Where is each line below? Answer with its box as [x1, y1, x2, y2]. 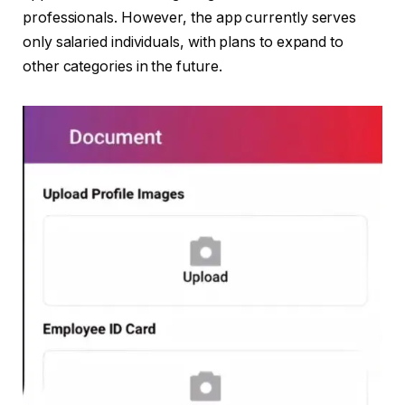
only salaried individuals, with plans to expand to [23, 33, 344, 51]
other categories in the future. [23, 57, 222, 75]
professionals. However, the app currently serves [23, 8, 357, 26]
